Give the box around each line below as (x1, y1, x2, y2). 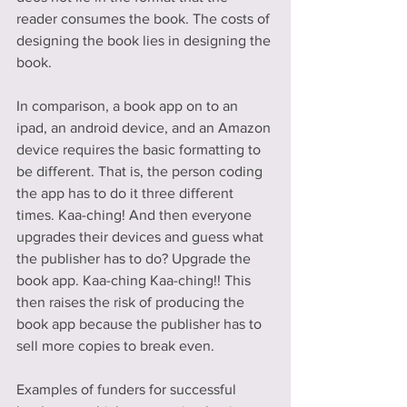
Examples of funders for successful (16, 381, 240, 397)
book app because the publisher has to (16, 315, 265, 332)
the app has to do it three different (16, 184, 237, 201)
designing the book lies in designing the (16, 32, 274, 48)
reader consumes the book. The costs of (16, 10, 273, 26)
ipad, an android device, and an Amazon (16, 119, 274, 135)
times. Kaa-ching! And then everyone (16, 206, 255, 223)
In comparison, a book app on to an (16, 97, 242, 114)
